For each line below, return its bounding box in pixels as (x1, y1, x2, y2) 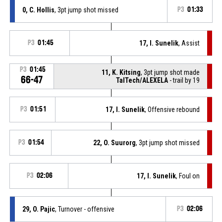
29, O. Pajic (22, 205, 55, 213)
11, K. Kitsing (102, 68, 141, 76)
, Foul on (176, 171, 200, 180)
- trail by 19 (168, 76, 200, 84)
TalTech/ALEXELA (116, 76, 168, 84)
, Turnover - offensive (55, 205, 114, 213)
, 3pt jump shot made (141, 68, 200, 76)
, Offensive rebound (145, 105, 200, 113)
